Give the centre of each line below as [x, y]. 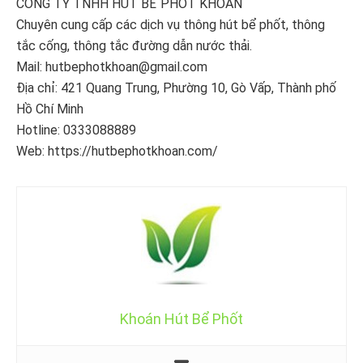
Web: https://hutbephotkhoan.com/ [117, 152]
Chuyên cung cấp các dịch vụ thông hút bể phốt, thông [171, 25]
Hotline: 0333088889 [76, 130]
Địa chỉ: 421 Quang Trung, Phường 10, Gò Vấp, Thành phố [176, 88]
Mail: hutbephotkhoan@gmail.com [112, 67]
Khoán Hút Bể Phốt [181, 319]
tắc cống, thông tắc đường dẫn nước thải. [134, 46]
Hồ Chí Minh [50, 109]
